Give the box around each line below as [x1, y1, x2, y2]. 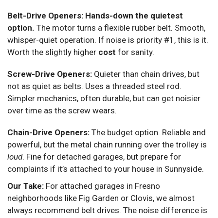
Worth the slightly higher [7, 47, 98, 57]
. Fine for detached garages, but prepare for [22, 151, 181, 162]
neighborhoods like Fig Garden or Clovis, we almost [7, 193, 195, 203]
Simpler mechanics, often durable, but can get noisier [7, 93, 200, 103]
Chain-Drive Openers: [7, 127, 90, 137]
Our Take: [7, 181, 44, 191]
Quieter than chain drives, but [92, 69, 200, 79]
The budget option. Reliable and [90, 127, 206, 137]
